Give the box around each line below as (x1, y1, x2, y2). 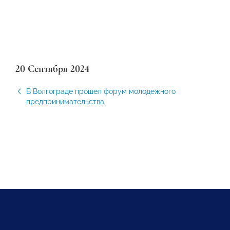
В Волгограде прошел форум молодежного (26, 87, 176, 95)
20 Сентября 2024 (15, 63, 89, 75)
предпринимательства (26, 98, 104, 106)
